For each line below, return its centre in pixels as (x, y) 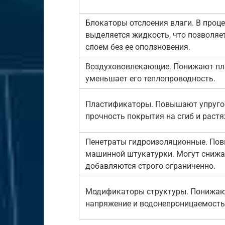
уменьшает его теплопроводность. (150, 78)
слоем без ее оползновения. (138, 47)
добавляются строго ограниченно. (150, 166)
